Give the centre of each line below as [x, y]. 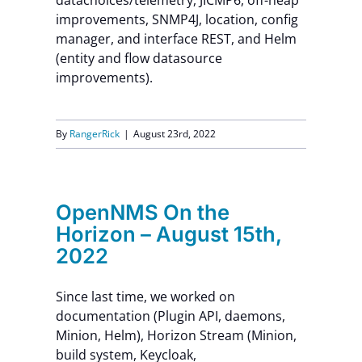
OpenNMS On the [142, 212]
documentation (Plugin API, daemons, [170, 316]
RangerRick [94, 134]
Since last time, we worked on [145, 297]
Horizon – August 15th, [168, 234]
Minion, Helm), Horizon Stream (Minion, [176, 335]
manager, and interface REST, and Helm [176, 39]
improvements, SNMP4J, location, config [177, 19]
